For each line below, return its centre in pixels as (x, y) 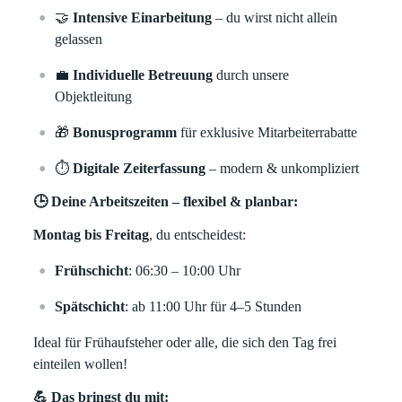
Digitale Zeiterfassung (140, 168)
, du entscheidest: (198, 235)
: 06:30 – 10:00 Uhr (185, 271)
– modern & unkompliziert (283, 168)
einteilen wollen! (81, 364)
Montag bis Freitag (92, 235)
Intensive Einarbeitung (143, 17)
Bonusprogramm (125, 132)
